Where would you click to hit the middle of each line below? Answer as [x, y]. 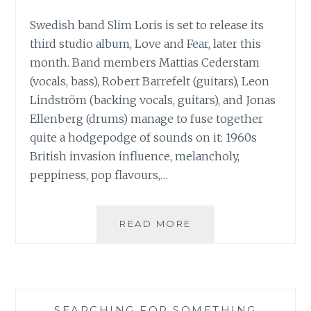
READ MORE [155, 223]
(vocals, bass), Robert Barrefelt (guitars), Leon [150, 81]
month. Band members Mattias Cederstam [145, 62]
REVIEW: [216, 238]
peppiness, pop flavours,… [99, 175]
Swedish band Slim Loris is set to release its [147, 25]
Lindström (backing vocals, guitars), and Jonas [153, 100]
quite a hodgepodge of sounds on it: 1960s [144, 137]
